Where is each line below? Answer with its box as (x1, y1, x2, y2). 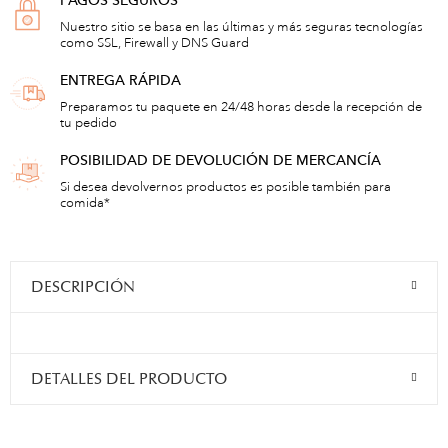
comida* (60, 195, 110, 212)
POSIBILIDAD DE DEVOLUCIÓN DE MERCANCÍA (60, 151, 381, 170)
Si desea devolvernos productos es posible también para (60, 179, 391, 196)
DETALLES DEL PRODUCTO (31, 369, 227, 390)
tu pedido (60, 115, 117, 132)
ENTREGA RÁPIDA (60, 71, 181, 90)
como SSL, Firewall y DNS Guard (60, 35, 249, 52)
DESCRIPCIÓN (31, 277, 135, 298)
